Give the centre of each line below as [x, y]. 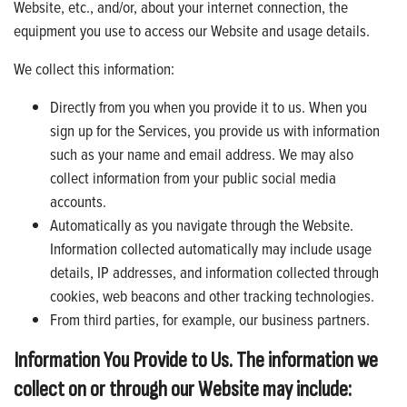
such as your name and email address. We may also [202, 154]
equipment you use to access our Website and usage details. [192, 30]
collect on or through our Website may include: [183, 389]
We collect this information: [94, 68]
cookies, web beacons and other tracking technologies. [212, 295]
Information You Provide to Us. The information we [196, 360]
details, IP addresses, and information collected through [214, 272]
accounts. [78, 201]
